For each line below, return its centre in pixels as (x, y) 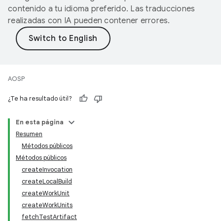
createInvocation (47, 169)
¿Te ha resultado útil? (40, 98)
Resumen (29, 134)
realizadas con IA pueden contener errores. (89, 21)
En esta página (40, 122)
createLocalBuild (47, 181)
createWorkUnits (47, 205)
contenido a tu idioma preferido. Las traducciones (102, 9)
